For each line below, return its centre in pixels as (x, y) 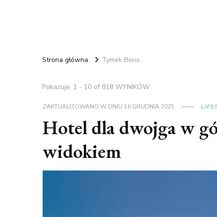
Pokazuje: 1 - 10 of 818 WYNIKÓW (96, 87)
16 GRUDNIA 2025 (149, 106)
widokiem (82, 151)
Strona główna (65, 60)
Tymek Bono (121, 60)
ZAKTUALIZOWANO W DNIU (83, 106)
